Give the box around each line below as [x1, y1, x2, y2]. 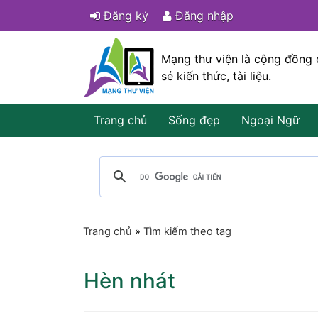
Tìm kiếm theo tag [143, 225, 231, 238]
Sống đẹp [168, 113, 220, 127]
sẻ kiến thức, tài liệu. [161, 69, 271, 83]
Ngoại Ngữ [241, 113, 300, 127]
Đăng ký [100, 8, 148, 23]
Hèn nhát [84, 268, 175, 293]
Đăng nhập [172, 8, 234, 23]
